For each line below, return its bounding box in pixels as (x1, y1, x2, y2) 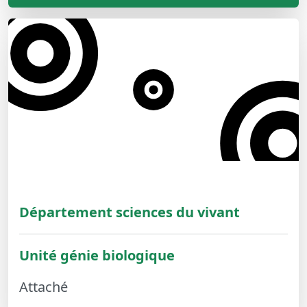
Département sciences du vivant (19, 203, 240, 222)
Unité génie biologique (19, 246, 175, 265)
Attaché (19, 278, 68, 297)
